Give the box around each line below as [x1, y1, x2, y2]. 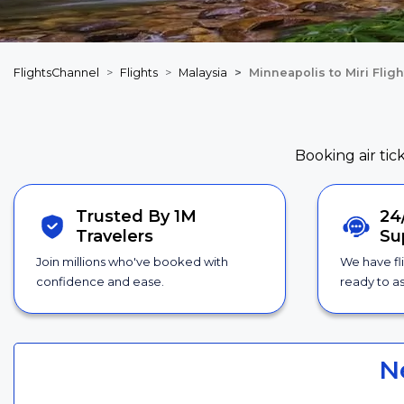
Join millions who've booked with [36, 254, 228, 270]
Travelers [76, 226, 154, 247]
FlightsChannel [14, 66, 99, 79]
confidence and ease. [36, 274, 164, 289]
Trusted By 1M [76, 207, 197, 227]
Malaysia [179, 66, 227, 79]
